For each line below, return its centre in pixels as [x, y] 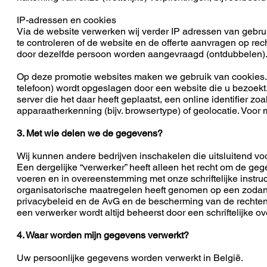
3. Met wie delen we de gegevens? [90, 133]
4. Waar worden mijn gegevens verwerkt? [103, 235]
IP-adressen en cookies [66, 20]
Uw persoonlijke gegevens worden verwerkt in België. [130, 258]
